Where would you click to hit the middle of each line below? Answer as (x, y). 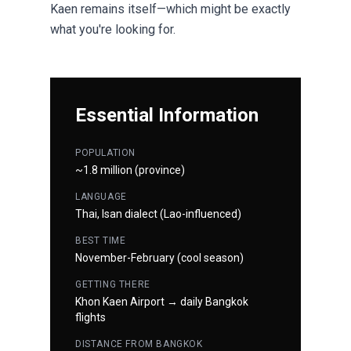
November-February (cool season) (159, 257)
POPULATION (105, 152)
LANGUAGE (101, 196)
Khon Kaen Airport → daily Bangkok (162, 301)
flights (90, 317)
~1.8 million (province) (130, 170)
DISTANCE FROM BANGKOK (139, 344)
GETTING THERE (113, 284)
